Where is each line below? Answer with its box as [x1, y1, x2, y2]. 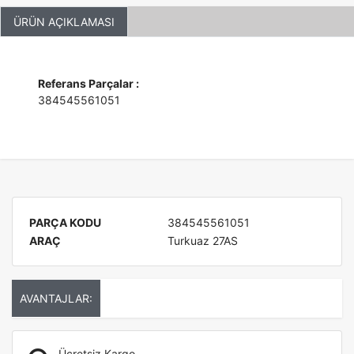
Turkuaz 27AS [168, 234, 238, 247]
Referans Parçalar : [38, 77, 139, 90]
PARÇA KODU [29, 216, 101, 229]
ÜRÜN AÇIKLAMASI [13, 15, 115, 28]
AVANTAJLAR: [20, 292, 92, 305]
